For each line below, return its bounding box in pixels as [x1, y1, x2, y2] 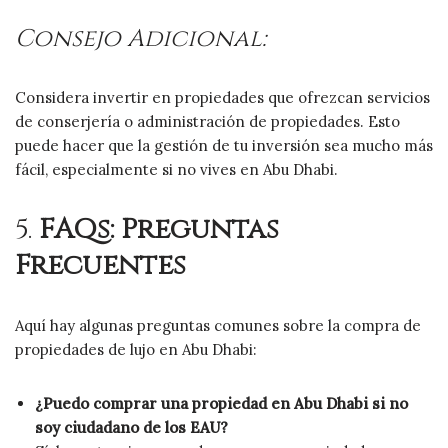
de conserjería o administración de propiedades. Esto [15, 111, 400, 131]
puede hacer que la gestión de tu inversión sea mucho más [15, 135, 433, 155]
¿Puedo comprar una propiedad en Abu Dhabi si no [35, 393, 408, 413]
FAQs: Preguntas [39, 210, 279, 248]
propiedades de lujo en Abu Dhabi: [15, 339, 257, 359]
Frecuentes [15, 246, 186, 284]
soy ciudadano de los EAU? [35, 417, 228, 437]
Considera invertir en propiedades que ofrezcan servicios [15, 87, 430, 107]
